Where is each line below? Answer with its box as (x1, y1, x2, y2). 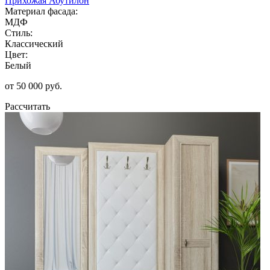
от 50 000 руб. (5, 80, 62, 91)
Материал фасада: (5, 5, 78, 16)
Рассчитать (5, 101, 50, 111)
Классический (5, 38, 63, 49)
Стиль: (5, 27, 33, 38)
